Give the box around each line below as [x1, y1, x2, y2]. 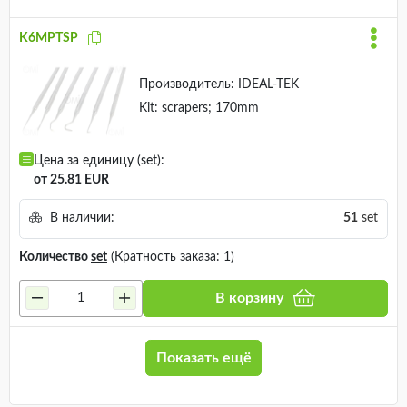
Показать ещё [155, 350, 252, 365]
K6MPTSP [19, 32, 78, 45]
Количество [19, 250, 91, 263]
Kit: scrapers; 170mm [138, 102, 259, 115]
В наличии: [45, 212, 114, 225]
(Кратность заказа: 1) [107, 250, 234, 263]
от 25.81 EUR [34, 174, 109, 187]
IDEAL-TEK [237, 78, 299, 92]
